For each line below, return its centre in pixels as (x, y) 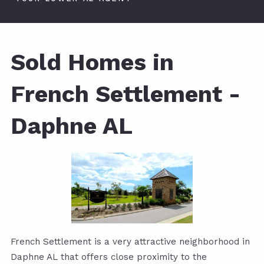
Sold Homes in (92, 62)
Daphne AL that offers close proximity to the (109, 257)
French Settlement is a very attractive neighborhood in (130, 242)
